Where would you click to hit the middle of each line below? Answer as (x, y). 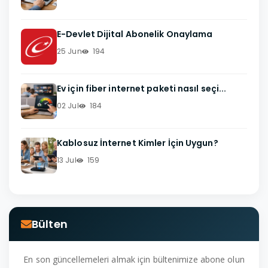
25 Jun (69, 51)
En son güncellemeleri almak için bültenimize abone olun (134, 259)
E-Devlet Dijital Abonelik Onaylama (135, 34)
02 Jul (68, 105)
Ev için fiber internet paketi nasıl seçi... (142, 88)
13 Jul (67, 160)
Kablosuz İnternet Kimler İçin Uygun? (138, 143)
